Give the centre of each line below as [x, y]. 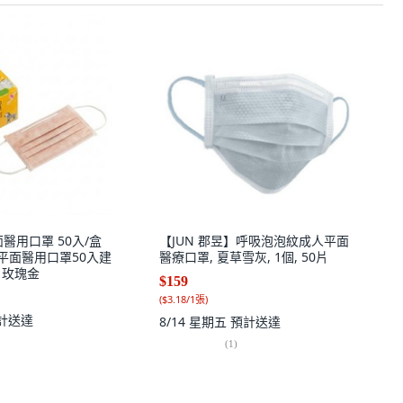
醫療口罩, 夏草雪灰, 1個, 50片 [244, 257]
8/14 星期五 [195, 322]
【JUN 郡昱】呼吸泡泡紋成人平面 [254, 241]
